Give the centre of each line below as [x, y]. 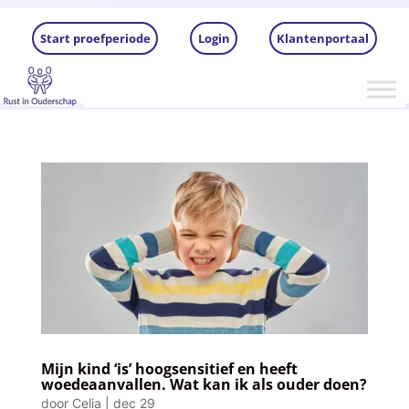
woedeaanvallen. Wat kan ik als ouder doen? [204, 384]
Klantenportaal [323, 39]
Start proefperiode [95, 39]
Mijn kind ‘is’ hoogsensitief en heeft [169, 368]
